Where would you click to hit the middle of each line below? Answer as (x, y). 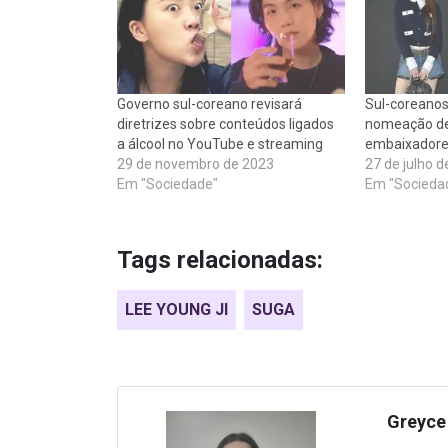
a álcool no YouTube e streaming (220, 144)
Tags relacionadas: (220, 260)
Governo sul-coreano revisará (209, 104)
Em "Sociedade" (167, 184)
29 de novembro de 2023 (195, 164)
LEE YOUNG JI (176, 309)
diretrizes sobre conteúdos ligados (225, 124)
